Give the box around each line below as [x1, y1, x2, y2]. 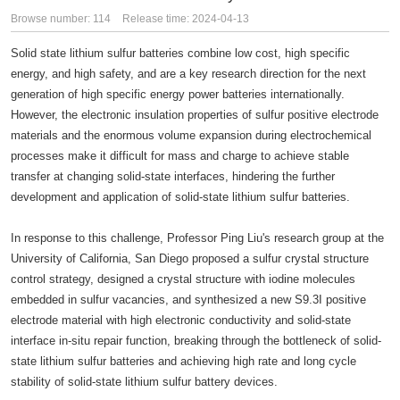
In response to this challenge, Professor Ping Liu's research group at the [11, 231, 384, 245]
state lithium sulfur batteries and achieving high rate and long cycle [11, 354, 356, 368]
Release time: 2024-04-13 [122, 12, 249, 25]
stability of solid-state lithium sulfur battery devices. [11, 375, 278, 388]
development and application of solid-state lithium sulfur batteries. [11, 190, 350, 204]
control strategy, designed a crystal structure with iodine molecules [11, 272, 355, 286]
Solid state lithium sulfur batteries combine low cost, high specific [11, 46, 350, 60]
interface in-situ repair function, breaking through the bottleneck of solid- [11, 334, 381, 347]
